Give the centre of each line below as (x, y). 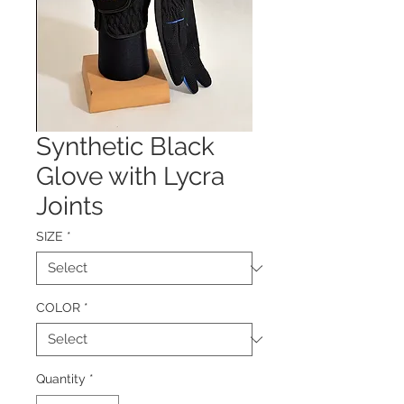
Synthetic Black (125, 147)
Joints (70, 206)
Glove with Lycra (130, 176)
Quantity (61, 379)
